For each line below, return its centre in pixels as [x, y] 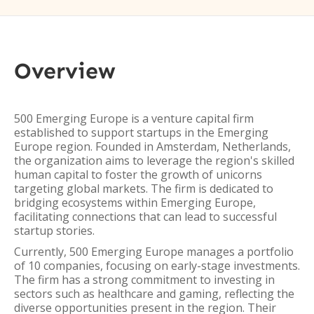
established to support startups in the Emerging [141, 132]
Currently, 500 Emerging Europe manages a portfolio [154, 252]
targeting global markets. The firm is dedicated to [144, 189]
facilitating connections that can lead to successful [145, 217]
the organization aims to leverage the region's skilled [154, 161]
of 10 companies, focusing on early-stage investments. [157, 266]
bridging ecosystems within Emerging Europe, [135, 203]
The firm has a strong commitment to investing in [144, 280]
